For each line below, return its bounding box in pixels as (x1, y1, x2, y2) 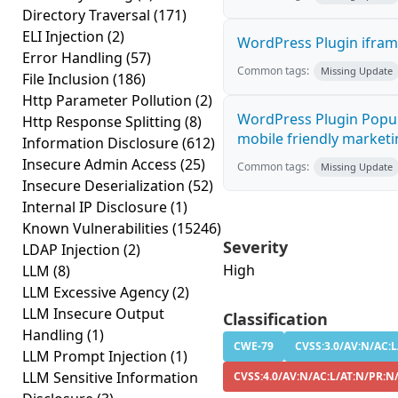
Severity (223, 236, 288, 258)
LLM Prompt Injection (22, 346, 171, 366)
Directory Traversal (22, 5, 154, 25)
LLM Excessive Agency (22, 283, 172, 302)
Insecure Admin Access (22, 155, 180, 174)
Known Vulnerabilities (22, 219, 172, 238)
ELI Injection (22, 27, 107, 46)
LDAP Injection (22, 240, 123, 259)
